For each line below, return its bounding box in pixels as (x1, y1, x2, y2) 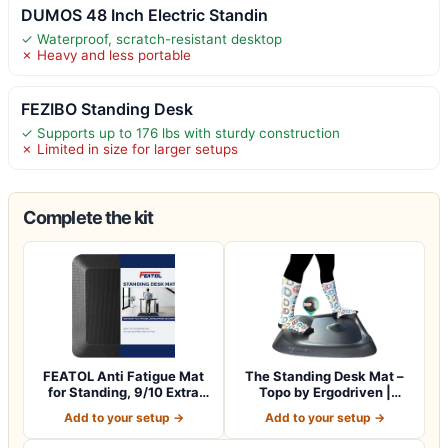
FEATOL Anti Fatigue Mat (43, 367, 204, 384)
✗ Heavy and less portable (21, 46, 191, 63)
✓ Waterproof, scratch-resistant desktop (21, 30, 282, 47)
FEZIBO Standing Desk (21, 98, 193, 119)
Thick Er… (92, 399, 155, 416)
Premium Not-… (275, 399, 374, 416)
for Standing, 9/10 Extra (48, 383, 199, 400)
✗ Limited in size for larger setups (21, 140, 238, 157)
